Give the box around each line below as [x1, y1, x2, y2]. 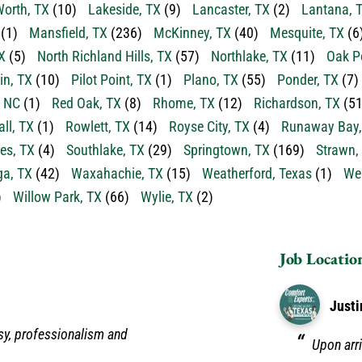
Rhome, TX [153, 95, 215, 112]
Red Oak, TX [52, 95, 121, 112]
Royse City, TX [169, 118, 250, 135]
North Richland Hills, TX [37, 48, 172, 65]
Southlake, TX [66, 141, 145, 158]
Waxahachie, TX [71, 165, 163, 182]
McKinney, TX [154, 24, 231, 41]
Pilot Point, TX [71, 71, 152, 88]
